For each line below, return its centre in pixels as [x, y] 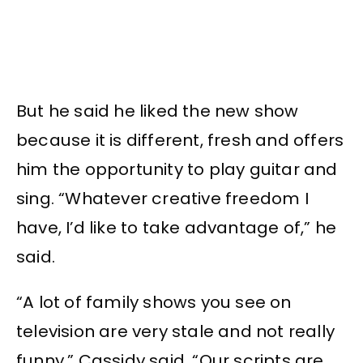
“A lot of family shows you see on [154, 303]
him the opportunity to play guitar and [177, 169]
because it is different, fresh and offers [180, 140]
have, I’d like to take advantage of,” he [177, 227]
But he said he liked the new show [158, 111]
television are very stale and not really [176, 332]
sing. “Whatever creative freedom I [162, 198]
